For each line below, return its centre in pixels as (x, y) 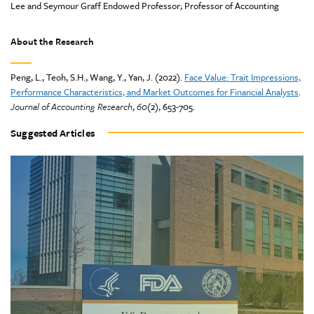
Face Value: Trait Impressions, (243, 77)
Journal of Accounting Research (71, 106)
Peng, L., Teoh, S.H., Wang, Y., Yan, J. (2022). (97, 77)
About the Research (52, 41)
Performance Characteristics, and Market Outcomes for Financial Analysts (155, 91)
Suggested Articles (53, 132)
